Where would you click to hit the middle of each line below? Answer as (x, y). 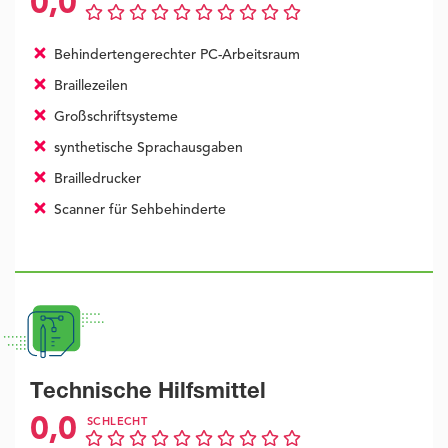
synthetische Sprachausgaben (146, 148)
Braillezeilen (88, 86)
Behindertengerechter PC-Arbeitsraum (174, 55)
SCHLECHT (117, 423)
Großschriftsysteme (113, 117)
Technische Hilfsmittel (148, 393)
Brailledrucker (95, 179)
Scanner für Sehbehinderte (137, 210)
